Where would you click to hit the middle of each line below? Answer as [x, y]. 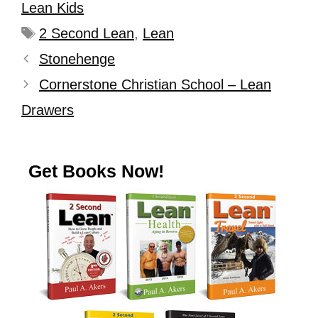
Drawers [48, 110]
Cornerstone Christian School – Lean [155, 84]
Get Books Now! [96, 171]
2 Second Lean [87, 33]
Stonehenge [77, 59]
